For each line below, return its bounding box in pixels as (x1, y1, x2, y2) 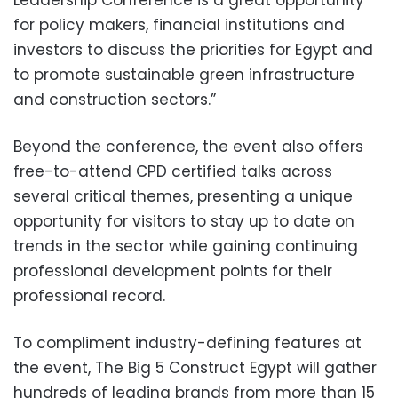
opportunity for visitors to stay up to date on (13, 210, 354, 232)
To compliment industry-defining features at (13, 331, 362, 354)
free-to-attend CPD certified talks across (13, 160, 332, 182)
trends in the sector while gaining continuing (13, 235, 358, 257)
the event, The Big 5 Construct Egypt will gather (13, 356, 377, 378)
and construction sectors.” (13, 88, 216, 110)
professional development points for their (13, 259, 332, 282)
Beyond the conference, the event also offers (13, 135, 363, 157)
